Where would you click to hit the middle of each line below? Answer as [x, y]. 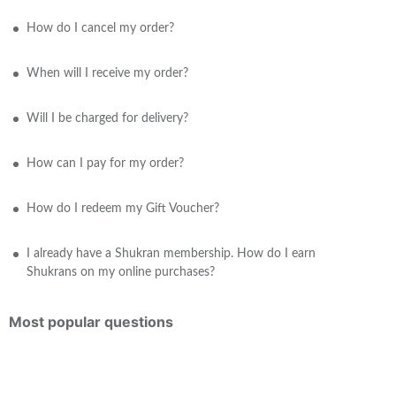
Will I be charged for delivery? [107, 118]
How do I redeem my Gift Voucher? [123, 209]
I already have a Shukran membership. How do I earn [171, 254]
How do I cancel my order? [100, 28]
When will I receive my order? [107, 73]
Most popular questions [91, 322]
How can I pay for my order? [105, 164]
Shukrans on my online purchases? [121, 272]
